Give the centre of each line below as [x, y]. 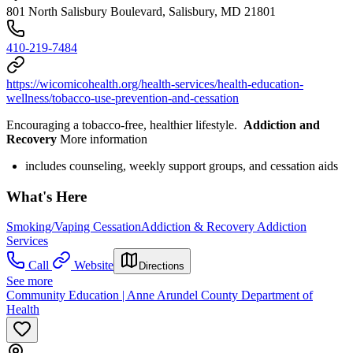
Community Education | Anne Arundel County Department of [160, 295]
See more [30, 281]
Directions [162, 266]
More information [102, 139]
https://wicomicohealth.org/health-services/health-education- [155, 84]
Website [94, 266]
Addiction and [282, 125]
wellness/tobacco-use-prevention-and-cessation [123, 98]
